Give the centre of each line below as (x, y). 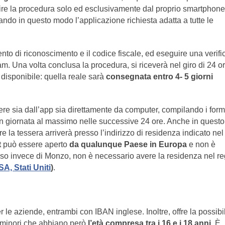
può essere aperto (35, 145)
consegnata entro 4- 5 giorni (159, 77)
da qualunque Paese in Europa (128, 145)
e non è (201, 145)
